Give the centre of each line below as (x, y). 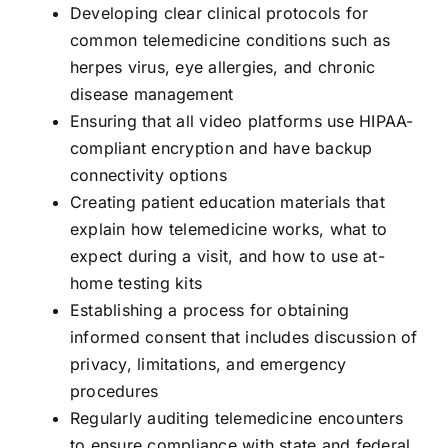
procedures (114, 390)
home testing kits (136, 282)
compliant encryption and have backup (221, 147)
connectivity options (148, 174)
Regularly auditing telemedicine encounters (236, 417)
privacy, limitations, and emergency (208, 363)
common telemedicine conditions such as (230, 39)
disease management (151, 93)
